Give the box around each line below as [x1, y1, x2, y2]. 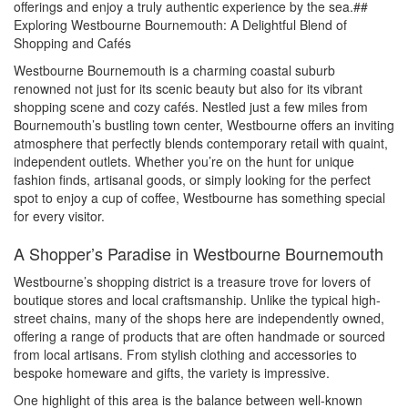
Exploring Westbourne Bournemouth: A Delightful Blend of [14, 15, 347, 35]
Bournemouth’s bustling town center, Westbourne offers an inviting [14, 116, 394, 135]
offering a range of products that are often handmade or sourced [14, 327, 385, 346]
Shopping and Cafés [14, 34, 131, 53]
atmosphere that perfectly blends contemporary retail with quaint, [14, 134, 388, 153]
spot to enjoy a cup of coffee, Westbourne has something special [14, 189, 385, 208]
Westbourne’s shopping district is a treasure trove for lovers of [14, 272, 371, 291]
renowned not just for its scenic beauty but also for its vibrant [14, 79, 362, 98]
